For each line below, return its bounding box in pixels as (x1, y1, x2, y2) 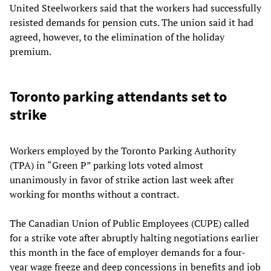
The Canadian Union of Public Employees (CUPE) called (10, 217, 249, 230)
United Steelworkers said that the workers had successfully (10, 1, 261, 15)
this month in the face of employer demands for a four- (10, 246, 246, 260)
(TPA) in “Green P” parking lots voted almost (10, 158, 203, 172)
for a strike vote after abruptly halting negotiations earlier (10, 231, 259, 245)
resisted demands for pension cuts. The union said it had (10, 16, 253, 30)
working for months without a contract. (10, 188, 179, 201)
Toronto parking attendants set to (10, 87, 227, 106)
